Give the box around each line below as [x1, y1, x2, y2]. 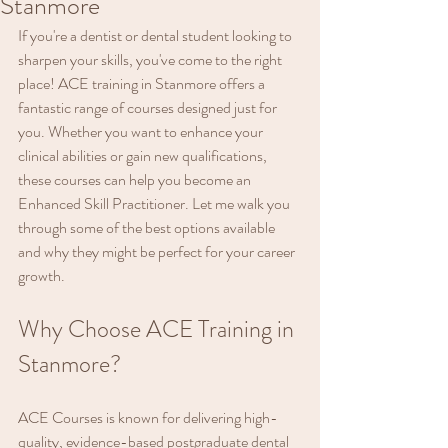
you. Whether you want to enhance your [18, 120, 266, 144]
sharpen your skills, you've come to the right [18, 48, 285, 72]
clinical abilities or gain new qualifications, [18, 144, 270, 168]
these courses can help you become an [18, 168, 254, 192]
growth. [18, 264, 65, 288]
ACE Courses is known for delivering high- [18, 406, 278, 430]
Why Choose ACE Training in [18, 312, 299, 347]
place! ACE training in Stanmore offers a [18, 72, 268, 96]
